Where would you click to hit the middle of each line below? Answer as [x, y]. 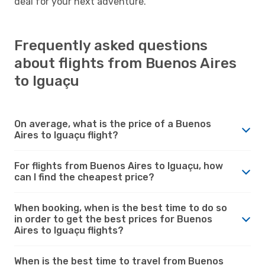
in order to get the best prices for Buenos [113, 219]
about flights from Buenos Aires [125, 63]
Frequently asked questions [111, 45]
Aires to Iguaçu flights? [69, 230]
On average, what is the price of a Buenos [113, 124]
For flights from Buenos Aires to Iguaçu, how [119, 166]
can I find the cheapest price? [84, 177]
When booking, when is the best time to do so [121, 208]
